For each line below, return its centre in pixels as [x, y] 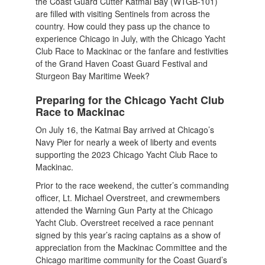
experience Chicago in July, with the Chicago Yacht [131, 38]
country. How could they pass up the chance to [123, 26]
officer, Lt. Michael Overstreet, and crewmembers [128, 197]
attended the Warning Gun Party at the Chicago [125, 210]
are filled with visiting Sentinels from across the [123, 13]
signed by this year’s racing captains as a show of [128, 235]
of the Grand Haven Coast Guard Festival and [122, 63]
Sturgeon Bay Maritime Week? [94, 75]
